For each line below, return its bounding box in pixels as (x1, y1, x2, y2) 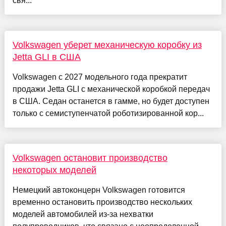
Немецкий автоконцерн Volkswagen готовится (12, 186, 185, 195)
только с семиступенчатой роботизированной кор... (12, 109, 204, 118)
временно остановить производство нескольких (12, 198, 192, 207)
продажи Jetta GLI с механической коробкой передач (12, 85, 210, 94)
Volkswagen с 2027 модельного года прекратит (12, 73, 187, 82)
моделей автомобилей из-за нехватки (12, 210, 153, 219)
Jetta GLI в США (12, 52, 81, 63)
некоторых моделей (12, 165, 96, 176)
